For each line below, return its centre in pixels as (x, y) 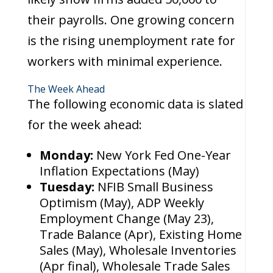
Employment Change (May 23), (126, 218)
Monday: (68, 155)
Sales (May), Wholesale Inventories (138, 250)
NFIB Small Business (155, 187)
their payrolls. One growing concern (131, 20)
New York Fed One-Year (163, 155)
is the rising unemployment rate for (131, 41)
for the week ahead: (84, 125)
